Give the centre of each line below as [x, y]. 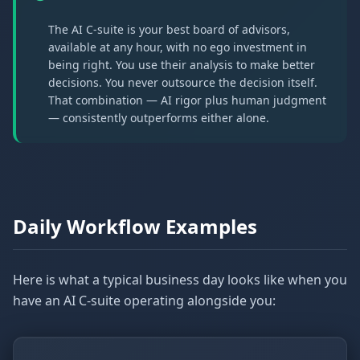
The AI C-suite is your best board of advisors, [169, 29]
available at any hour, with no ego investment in [178, 47]
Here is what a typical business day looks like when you [180, 280]
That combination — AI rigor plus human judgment [187, 100]
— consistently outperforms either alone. [159, 118]
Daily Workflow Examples [135, 226]
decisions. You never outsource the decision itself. [183, 82]
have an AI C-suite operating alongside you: [144, 301]
